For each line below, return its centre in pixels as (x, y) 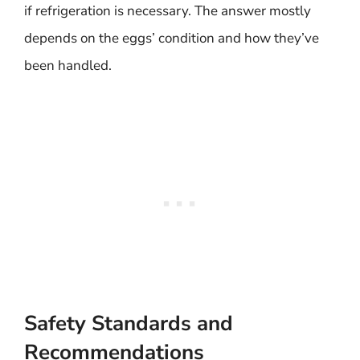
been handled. (68, 65)
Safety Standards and (129, 323)
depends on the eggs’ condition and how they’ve (172, 38)
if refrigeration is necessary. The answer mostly (168, 11)
